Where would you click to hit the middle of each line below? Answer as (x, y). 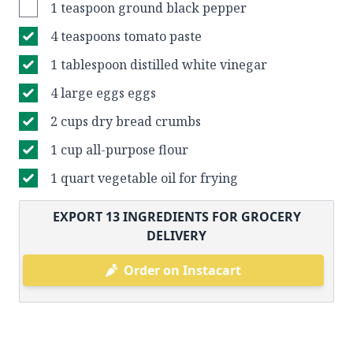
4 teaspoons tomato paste (126, 36)
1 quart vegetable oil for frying (144, 178)
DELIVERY (176, 236)
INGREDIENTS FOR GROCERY (210, 217)
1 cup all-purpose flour (119, 150)
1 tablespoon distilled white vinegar (159, 65)
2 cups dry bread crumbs (126, 121)
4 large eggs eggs (103, 93)
